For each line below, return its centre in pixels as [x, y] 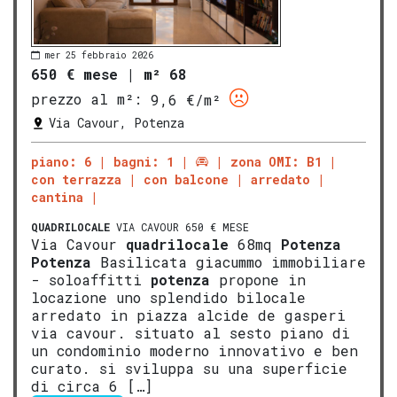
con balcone [186, 179]
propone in [258, 279]
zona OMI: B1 [276, 161]
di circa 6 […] [92, 385]
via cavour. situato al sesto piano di [191, 332]
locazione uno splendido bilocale [168, 297]
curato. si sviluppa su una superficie [189, 368]
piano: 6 [61, 161]
